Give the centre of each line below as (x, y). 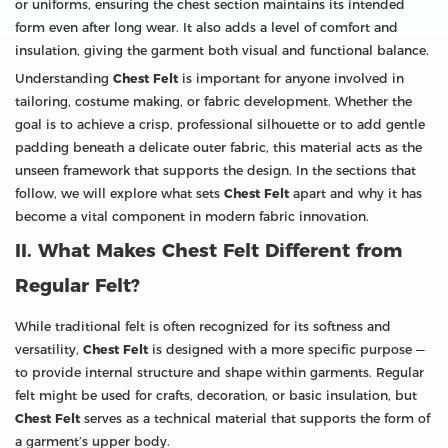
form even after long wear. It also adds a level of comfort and (206, 27)
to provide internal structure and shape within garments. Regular (219, 372)
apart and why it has (355, 193)
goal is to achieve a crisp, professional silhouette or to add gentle (220, 124)
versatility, (49, 349)
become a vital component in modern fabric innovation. (192, 216)
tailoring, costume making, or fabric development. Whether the (213, 101)
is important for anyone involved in (291, 78)
